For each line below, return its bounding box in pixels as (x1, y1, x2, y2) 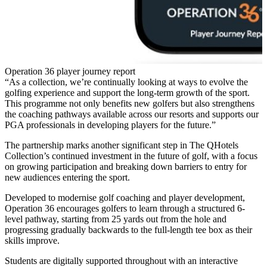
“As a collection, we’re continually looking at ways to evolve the (5, 76, 248, 87)
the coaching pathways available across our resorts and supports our (5, 108, 259, 119)
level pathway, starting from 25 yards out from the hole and (5, 213, 226, 224)
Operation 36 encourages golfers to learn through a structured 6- (5, 203, 245, 213)
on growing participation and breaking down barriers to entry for (5, 161, 247, 172)
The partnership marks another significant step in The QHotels (5, 139, 238, 150)
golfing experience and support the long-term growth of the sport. (5, 87, 250, 98)
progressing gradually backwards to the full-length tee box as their (5, 224, 252, 235)
